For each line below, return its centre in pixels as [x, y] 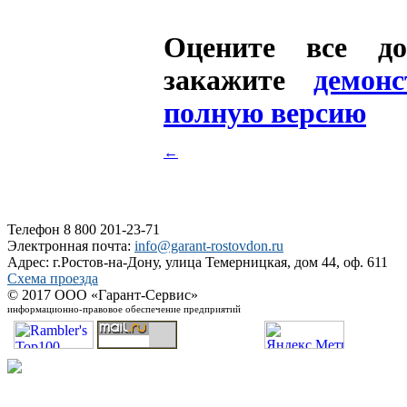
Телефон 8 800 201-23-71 [84, 229]
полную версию [265, 113]
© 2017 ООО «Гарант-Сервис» [103, 295]
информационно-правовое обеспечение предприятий [124, 309]
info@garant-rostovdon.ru [209, 246]
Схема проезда [53, 278]
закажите [238, 80]
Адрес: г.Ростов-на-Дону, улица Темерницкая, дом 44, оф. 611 [198, 262]
